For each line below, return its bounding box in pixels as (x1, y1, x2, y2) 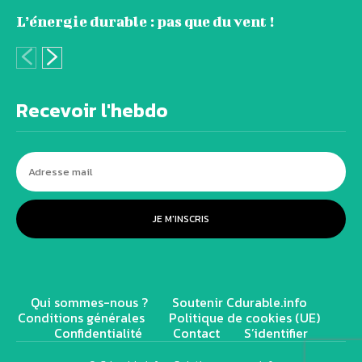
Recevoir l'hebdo (16, 96, 168, 125)
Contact (173, 323, 220, 343)
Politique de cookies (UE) (169, 308, 320, 328)
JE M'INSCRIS (153, 212, 209, 227)
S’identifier (244, 323, 308, 343)
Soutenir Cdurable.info (172, 293, 307, 313)
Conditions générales (18, 308, 145, 328)
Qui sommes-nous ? (31, 293, 148, 313)
